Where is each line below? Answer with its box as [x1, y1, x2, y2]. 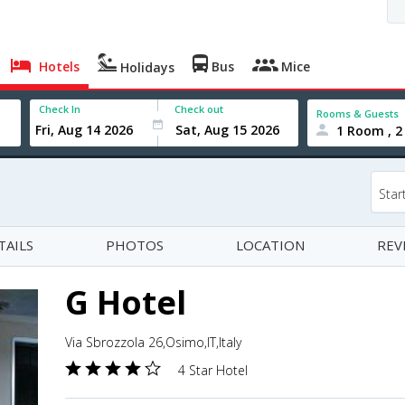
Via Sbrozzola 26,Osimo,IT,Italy [65, 334, 241, 351]
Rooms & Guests [316, 106, 400, 120]
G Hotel [65, 280, 186, 325]
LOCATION [236, 236, 305, 254]
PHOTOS [106, 236, 164, 254]
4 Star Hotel [178, 362, 248, 379]
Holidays [117, 59, 175, 76]
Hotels [35, 58, 80, 75]
